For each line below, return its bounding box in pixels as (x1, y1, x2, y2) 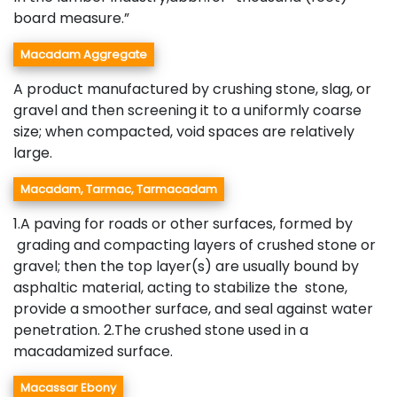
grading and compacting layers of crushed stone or (13, 234, 376, 255)
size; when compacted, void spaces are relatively (13, 121, 354, 142)
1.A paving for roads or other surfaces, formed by (13, 213, 353, 234)
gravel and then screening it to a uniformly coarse (13, 99, 362, 121)
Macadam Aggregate (20, 45, 147, 63)
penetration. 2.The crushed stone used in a (13, 319, 308, 340)
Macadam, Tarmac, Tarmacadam (20, 180, 217, 198)
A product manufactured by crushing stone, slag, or (13, 78, 371, 99)
